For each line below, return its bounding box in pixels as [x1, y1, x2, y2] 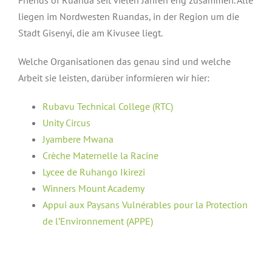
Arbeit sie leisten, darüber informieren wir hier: [18, 71, 209, 84]
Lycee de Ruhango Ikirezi [42, 165, 145, 178]
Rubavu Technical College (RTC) [42, 100, 173, 112]
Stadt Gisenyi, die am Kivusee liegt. [18, 26, 163, 39]
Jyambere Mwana [42, 132, 114, 145]
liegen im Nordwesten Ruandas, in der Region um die [18, 10, 239, 22]
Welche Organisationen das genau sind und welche [18, 55, 231, 67]
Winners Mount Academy [42, 182, 144, 194]
